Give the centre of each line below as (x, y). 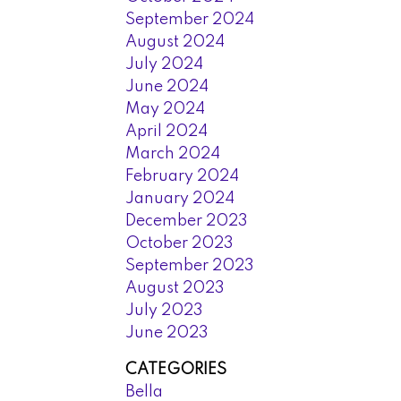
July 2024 (165, 64)
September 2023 (190, 265)
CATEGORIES (176, 369)
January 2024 (180, 198)
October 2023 (180, 243)
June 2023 (167, 333)
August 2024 (175, 42)
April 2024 (167, 131)
